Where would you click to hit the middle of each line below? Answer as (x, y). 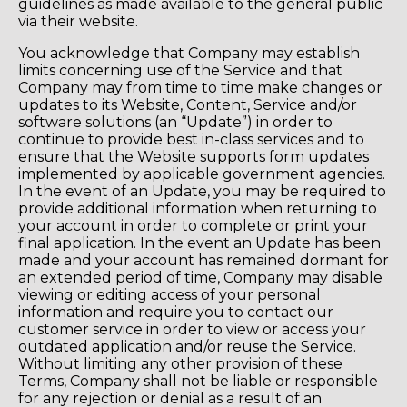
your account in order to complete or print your (193, 225)
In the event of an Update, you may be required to (202, 191)
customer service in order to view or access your (192, 329)
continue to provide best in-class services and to (191, 139)
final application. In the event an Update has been (199, 243)
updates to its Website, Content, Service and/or (188, 104)
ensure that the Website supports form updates (194, 156)
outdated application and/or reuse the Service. (187, 346)
